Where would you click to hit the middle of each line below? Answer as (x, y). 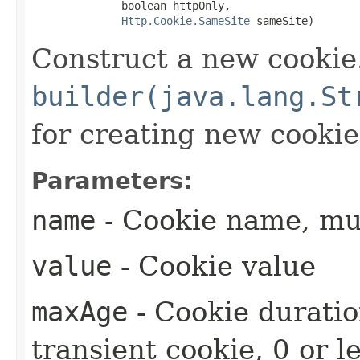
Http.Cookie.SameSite (186, 20)
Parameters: (112, 180)
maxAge (80, 311)
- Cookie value (214, 266)
